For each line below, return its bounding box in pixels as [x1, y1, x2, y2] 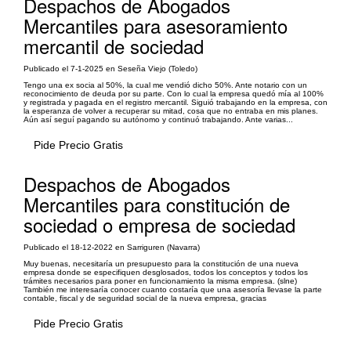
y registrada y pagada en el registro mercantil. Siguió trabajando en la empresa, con [24, 97, 327, 107]
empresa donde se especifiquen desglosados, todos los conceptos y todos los [24, 267, 308, 277]
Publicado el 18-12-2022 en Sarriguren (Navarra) [24, 242, 200, 251]
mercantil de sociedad [24, 31, 204, 60]
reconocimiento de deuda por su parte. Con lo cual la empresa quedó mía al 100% [24, 89, 324, 98]
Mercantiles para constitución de [24, 190, 290, 218]
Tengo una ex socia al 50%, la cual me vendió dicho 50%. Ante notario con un [24, 80, 307, 89]
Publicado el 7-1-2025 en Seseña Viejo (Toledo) [24, 63, 197, 73]
